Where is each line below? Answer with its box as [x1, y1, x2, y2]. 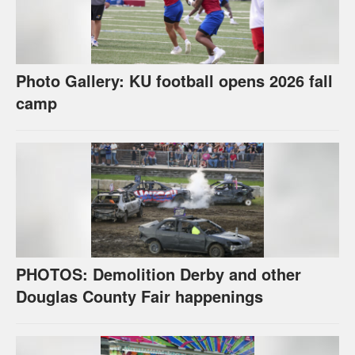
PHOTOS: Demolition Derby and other [16, 261, 301, 285]
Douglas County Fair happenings [16, 284, 263, 307]
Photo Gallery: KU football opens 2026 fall [16, 68, 333, 92]
